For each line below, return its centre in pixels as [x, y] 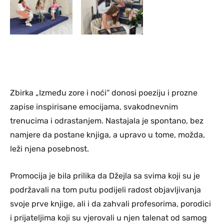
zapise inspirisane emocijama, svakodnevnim [94, 106]
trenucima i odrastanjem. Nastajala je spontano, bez [107, 120]
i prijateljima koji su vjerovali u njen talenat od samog [108, 217]
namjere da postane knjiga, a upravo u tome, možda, [107, 134]
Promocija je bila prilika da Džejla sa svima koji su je [105, 175]
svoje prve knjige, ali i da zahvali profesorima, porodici [110, 203]
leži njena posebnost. [49, 148]
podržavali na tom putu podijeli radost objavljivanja [105, 189]
